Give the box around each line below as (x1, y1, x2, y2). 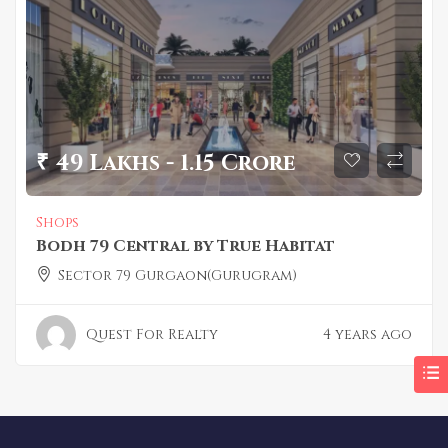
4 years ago (323, 324, 412, 344)
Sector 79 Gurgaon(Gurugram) (58, 265, 297, 285)
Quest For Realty (86, 324, 218, 344)
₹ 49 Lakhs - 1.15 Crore (36, 149, 296, 179)
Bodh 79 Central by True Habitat (36, 234, 335, 257)
